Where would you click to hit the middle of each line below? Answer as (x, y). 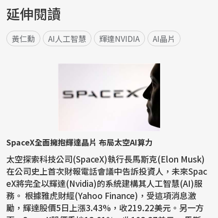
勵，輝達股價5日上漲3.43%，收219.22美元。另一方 (105, 208)
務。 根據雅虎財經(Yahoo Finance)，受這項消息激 (16, 196)
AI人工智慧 (67, 39)
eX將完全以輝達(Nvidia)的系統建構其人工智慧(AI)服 (105, 183)
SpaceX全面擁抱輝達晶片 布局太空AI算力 (80, 142)
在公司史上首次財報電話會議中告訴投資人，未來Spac (107, 171)
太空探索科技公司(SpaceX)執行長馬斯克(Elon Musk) (106, 159)
